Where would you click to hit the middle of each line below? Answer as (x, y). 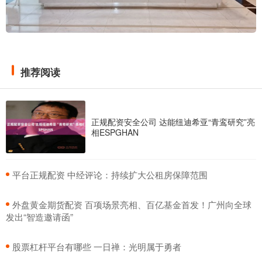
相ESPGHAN (115, 132)
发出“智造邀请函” (39, 217)
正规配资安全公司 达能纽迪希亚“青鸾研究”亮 (173, 121)
